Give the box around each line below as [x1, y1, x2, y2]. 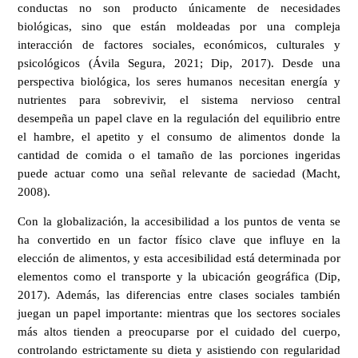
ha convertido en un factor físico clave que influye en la [18, 233, 340, 247]
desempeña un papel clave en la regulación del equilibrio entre [18, 111, 340, 125]
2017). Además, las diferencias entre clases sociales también [18, 288, 340, 302]
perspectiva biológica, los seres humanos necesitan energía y [18, 74, 340, 88]
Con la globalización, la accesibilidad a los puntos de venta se [18, 215, 340, 229]
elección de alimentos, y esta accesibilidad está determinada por [18, 252, 340, 265]
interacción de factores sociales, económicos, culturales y [18, 38, 340, 51]
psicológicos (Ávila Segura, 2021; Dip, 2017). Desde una [18, 56, 340, 70]
